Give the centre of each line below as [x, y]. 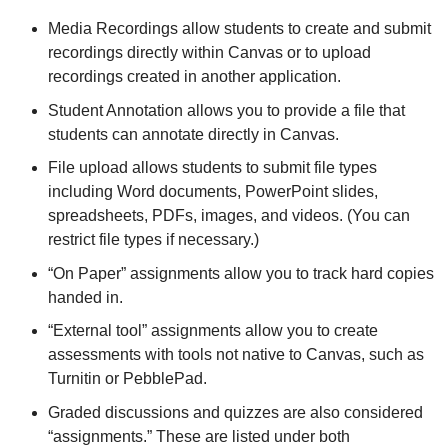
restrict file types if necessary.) [153, 240]
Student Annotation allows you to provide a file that [226, 110]
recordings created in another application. [194, 76]
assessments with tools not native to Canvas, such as [236, 355]
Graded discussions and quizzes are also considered [235, 412]
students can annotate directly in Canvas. [193, 134]
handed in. [85, 297]
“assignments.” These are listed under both [199, 436]
